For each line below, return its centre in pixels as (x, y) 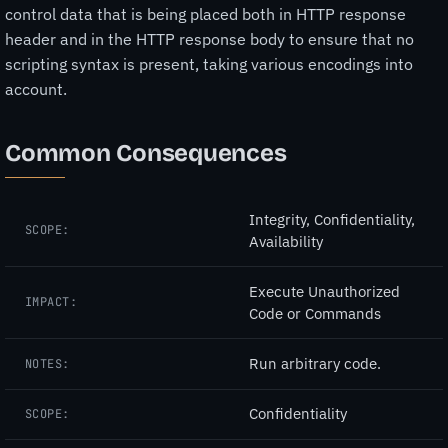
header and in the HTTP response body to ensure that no (209, 38)
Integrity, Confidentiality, (332, 219)
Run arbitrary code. (315, 364)
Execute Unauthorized (324, 291)
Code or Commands (315, 313)
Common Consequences (146, 152)
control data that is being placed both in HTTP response (205, 13)
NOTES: (47, 363)
